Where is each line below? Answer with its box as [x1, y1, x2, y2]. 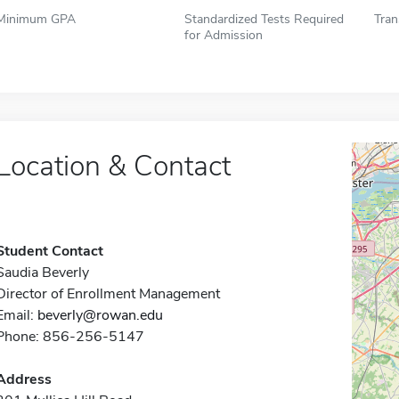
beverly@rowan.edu [37, 305, 163, 325]
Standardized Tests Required [184, 10, 345, 28]
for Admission [184, 26, 264, 44]
